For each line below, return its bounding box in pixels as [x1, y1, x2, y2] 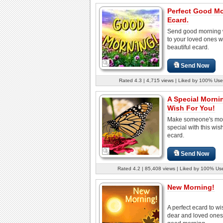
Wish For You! [167, 104, 215, 112]
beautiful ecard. [167, 43, 209, 51]
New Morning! [167, 183, 215, 191]
